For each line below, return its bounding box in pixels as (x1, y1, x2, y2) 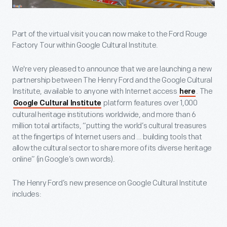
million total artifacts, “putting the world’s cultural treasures (12, 121, 207, 131)
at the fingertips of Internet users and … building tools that (12, 132, 202, 142)
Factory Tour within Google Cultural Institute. (12, 40, 159, 50)
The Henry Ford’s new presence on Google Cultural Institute (12, 178, 207, 188)
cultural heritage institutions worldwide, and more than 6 (12, 109, 196, 120)
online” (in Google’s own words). (12, 154, 115, 164)
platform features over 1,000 (102, 98, 198, 108)
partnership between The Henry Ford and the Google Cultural (12, 75, 212, 85)
